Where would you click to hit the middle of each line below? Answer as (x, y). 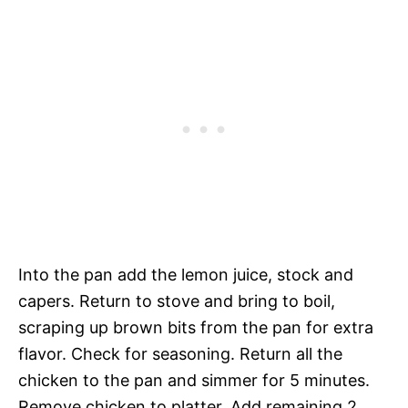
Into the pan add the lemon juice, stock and (186, 275)
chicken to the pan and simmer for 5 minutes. (194, 380)
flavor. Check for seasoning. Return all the (180, 354)
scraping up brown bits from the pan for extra (196, 327)
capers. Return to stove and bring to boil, (177, 301)
